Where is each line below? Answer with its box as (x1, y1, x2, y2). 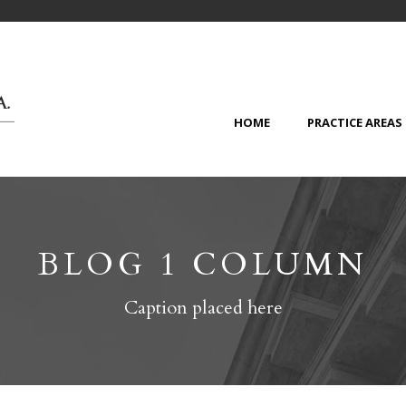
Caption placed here (123, 295, 283, 320)
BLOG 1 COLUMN (38, 244, 368, 285)
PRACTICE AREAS (307, 114, 402, 130)
